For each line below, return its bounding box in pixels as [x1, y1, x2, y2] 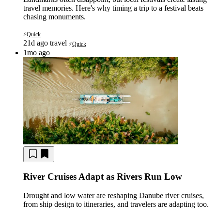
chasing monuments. [23, 13, 86, 21]
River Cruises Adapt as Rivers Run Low [23, 171, 182, 182]
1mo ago [23, 48, 50, 57]
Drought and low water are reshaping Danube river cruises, [23, 191, 204, 200]
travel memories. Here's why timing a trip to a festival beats [23, 4, 203, 13]
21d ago [23, 39, 50, 47]
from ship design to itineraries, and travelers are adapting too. [23, 200, 209, 208]
